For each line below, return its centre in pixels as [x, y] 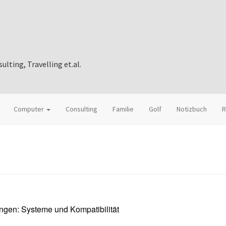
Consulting [81, 109]
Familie [123, 109]
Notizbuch [192, 109]
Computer [30, 109]
